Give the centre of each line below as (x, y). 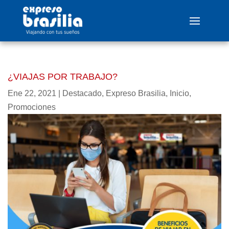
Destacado (82, 93)
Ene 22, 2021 (32, 93)
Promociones (32, 107)
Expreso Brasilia (136, 93)
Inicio (179, 93)
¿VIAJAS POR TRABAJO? (63, 77)
